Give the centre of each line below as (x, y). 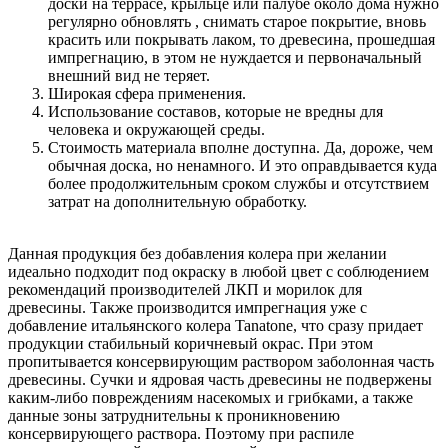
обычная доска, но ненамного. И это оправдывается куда (242, 165)
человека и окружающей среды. (156, 129)
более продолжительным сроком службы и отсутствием (238, 183)
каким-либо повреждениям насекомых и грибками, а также (210, 397)
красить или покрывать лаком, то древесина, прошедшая (241, 39)
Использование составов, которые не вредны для (215, 111)
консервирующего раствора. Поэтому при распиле (181, 433)
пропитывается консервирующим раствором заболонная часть (221, 361)
